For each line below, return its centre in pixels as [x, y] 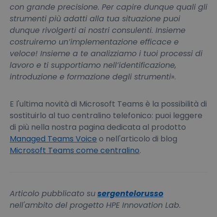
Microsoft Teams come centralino [75, 151]
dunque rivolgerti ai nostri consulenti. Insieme [98, 31]
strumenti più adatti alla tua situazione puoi [95, 19]
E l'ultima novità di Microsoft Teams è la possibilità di [108, 104]
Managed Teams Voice [53, 139]
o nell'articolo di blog [137, 139]
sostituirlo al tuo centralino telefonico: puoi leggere [106, 116]
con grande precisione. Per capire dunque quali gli [108, 7]
